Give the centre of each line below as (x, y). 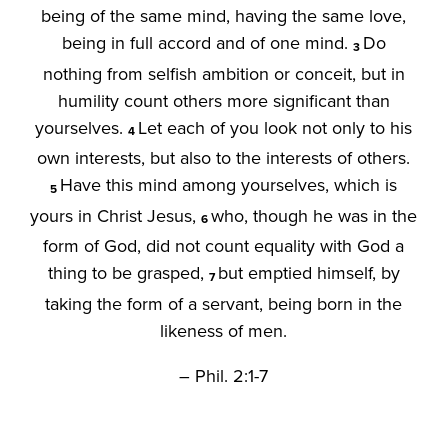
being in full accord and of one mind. (207, 43)
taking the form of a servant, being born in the (224, 303)
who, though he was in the (314, 215)
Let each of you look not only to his (275, 127)
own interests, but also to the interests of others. (224, 158)
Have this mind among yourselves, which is (229, 185)
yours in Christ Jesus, (116, 215)
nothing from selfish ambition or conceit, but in (223, 73)
